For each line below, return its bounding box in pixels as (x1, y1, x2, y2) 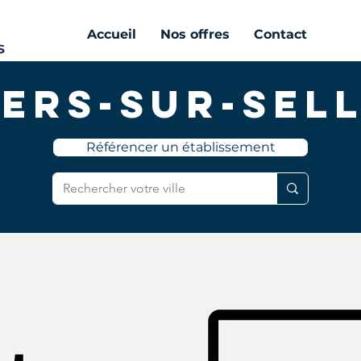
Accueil (87, 27, 136, 42)
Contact (254, 27, 307, 42)
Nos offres (160, 27, 230, 42)
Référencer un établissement (85, 139, 276, 155)
